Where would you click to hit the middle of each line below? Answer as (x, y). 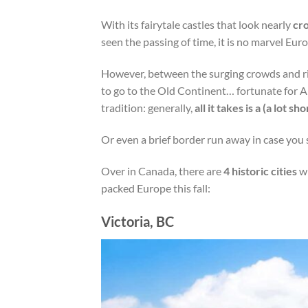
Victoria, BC (137, 222)
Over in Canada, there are (162, 170)
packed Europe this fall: (156, 188)
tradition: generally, (147, 107)
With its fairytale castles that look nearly (197, 25)
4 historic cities (260, 170)
